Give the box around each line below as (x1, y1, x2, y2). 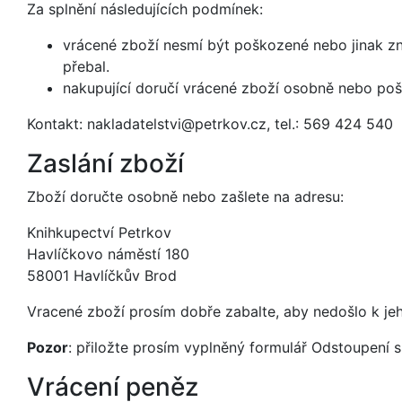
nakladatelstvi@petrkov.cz (87, 115, 267, 133)
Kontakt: (27, 115, 87, 133)
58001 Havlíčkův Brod (27, 267, 177, 284)
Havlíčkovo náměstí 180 (27, 245, 189, 263)
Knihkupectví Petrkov (27, 223, 171, 241)
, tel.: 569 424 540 (267, 115, 393, 133)
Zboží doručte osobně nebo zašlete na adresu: (27, 188, 344, 205)
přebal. (63, 57, 109, 75)
